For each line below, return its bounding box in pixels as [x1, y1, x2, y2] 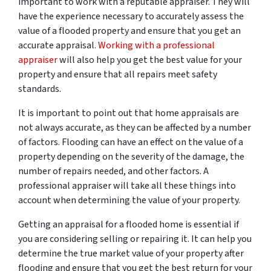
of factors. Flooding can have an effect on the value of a [18, 135, 243, 149]
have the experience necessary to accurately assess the [18, 10, 244, 24]
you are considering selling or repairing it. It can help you [18, 232, 252, 246]
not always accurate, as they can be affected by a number [18, 121, 251, 135]
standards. [18, 82, 61, 96]
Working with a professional [98, 39, 215, 53]
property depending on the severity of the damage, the [18, 150, 244, 164]
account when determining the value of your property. [18, 194, 240, 207]
